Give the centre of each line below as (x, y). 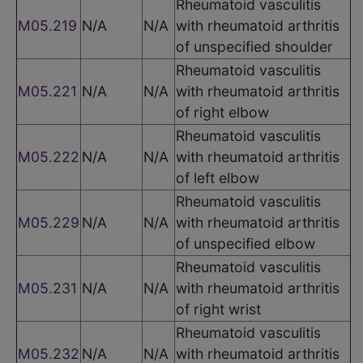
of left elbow (218, 177)
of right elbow (222, 112)
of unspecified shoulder (254, 46)
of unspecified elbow (246, 243)
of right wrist (218, 309)
